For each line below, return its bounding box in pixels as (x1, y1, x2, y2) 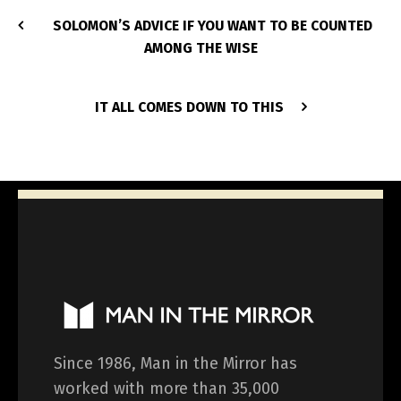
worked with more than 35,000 (54, 379, 279, 399)
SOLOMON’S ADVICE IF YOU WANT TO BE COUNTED (52, 17, 372, 35)
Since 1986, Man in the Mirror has (54, 354, 297, 374)
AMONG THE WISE (143, 39, 258, 57)
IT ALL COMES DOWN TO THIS (94, 98, 284, 116)
